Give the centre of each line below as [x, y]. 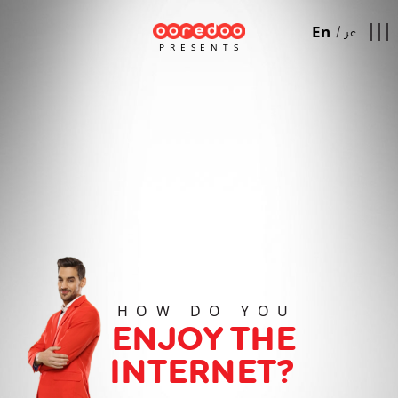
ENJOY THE [203, 339]
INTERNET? [203, 372]
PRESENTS [201, 47]
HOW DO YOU [207, 311]
